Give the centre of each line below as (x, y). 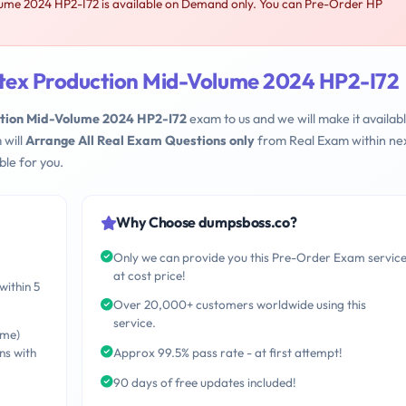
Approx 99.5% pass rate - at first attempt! (227, 353)
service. (134, 323)
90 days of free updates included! (204, 382)
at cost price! (149, 275)
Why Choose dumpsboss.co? (207, 222)
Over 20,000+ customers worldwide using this (239, 305)
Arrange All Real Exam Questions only (140, 141)
